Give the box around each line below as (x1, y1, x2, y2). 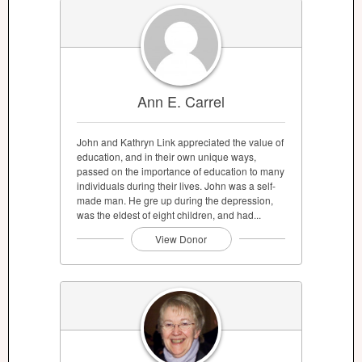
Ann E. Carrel (137, 90, 225, 112)
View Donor (155, 232, 207, 246)
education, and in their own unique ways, (77, 149, 256, 164)
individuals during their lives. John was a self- (77, 179, 276, 193)
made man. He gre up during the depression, (77, 193, 273, 208)
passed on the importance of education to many (77, 164, 284, 179)
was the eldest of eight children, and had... (77, 208, 261, 222)
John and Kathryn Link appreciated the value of (77, 135, 284, 149)
